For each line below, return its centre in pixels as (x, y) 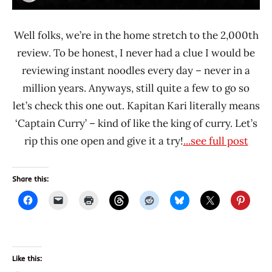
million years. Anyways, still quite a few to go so (136, 88)
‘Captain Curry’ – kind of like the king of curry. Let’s (136, 123)
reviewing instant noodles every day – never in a (136, 70)
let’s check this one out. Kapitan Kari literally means (136, 105)
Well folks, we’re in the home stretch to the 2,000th (136, 35)
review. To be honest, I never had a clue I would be (136, 53)
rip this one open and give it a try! (104, 141)
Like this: (27, 258)
